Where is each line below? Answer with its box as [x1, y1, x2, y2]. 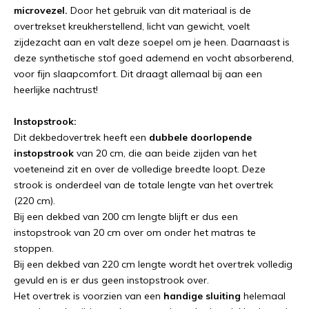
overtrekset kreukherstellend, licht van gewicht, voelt [14, 19, 250, 32]
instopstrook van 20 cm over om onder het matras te [14, 226, 256, 239]
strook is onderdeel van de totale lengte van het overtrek [14, 178, 273, 191]
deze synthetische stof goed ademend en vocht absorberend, [14, 51, 294, 64]
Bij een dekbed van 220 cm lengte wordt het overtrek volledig [14, 257, 292, 270]
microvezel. [14, 3, 68, 17]
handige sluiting [163, 289, 241, 302]
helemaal [241, 289, 286, 302]
